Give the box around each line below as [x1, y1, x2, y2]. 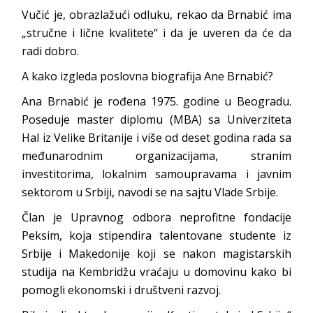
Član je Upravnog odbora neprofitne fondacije [22, 210, 291, 225]
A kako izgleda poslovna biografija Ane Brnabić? [22, 68, 274, 84]
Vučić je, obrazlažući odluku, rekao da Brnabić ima [22, 7, 291, 22]
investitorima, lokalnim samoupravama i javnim [22, 166, 291, 182]
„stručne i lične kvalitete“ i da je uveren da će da [22, 25, 291, 41]
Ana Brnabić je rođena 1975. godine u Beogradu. [22, 94, 291, 109]
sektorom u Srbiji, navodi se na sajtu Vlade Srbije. [22, 184, 279, 200]
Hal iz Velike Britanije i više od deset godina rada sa [22, 130, 291, 145]
